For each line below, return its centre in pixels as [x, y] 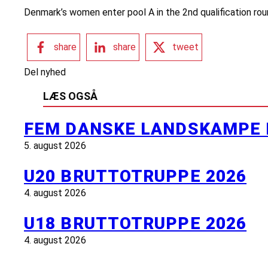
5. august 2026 [55, 145]
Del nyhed [45, 72]
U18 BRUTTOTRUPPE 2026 [135, 224]
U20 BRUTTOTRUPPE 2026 [135, 176]
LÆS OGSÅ [70, 96]
